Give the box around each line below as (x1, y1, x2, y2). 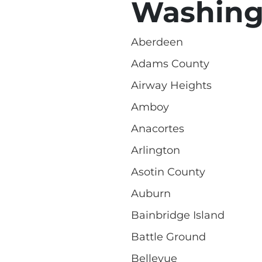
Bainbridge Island (131, 208, 225, 222)
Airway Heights (131, 78, 212, 92)
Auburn (131, 187, 171, 200)
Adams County (131, 57, 209, 70)
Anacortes (131, 122, 184, 135)
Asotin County (131, 165, 205, 178)
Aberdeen (131, 35, 183, 49)
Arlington (131, 143, 180, 157)
